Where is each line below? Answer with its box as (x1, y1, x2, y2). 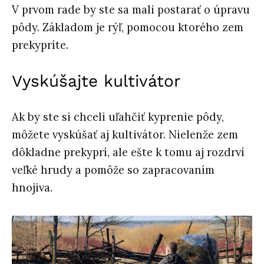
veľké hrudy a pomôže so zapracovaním (12, 163, 214, 177)
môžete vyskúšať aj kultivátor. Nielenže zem (12, 127, 238, 141)
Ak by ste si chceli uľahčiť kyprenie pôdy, (12, 110, 224, 124)
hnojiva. (12, 180, 52, 194)
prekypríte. (12, 38, 68, 52)
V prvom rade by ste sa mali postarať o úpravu (12, 2, 250, 16)
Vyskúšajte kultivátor (12, 71, 180, 91)
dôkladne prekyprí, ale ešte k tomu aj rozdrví (12, 145, 245, 159)
